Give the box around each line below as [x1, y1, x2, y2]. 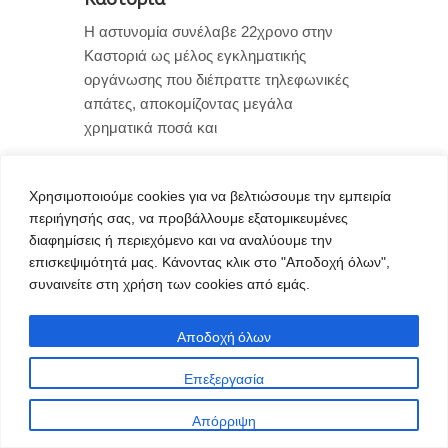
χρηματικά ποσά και [84, 118, 217, 136]
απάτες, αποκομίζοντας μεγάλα [84, 94, 293, 112]
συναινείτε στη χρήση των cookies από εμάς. [29, 275, 310, 292]
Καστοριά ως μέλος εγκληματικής [84, 46, 306, 64]
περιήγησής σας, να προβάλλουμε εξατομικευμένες [29, 209, 348, 226]
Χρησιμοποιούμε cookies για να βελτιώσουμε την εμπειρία [29, 187, 391, 204]
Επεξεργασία [184, 367, 264, 389]
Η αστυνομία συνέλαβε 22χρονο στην [84, 22, 333, 40]
